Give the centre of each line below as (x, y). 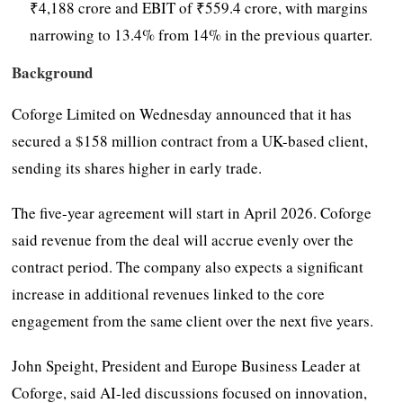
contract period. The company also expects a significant (188, 266)
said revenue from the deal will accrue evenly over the (183, 239)
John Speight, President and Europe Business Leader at (187, 365)
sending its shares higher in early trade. (137, 167)
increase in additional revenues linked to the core (169, 293)
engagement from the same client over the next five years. (193, 320)
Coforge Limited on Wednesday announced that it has (182, 113)
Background (53, 72)
